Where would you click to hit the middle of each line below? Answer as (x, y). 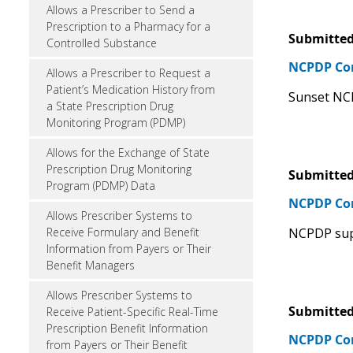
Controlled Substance (102, 43)
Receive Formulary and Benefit (123, 232)
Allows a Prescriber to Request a (128, 73)
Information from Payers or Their (129, 249)
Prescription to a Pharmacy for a (128, 26)
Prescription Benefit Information (127, 328)
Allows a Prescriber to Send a (121, 10)
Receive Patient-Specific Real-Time (132, 312)
